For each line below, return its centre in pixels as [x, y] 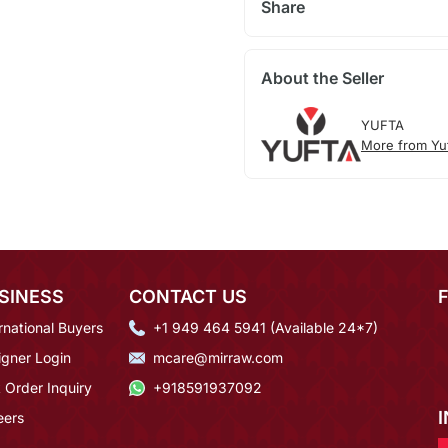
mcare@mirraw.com [218, 357]
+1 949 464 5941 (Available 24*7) [265, 327]
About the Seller [322, 78]
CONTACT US [188, 296]
